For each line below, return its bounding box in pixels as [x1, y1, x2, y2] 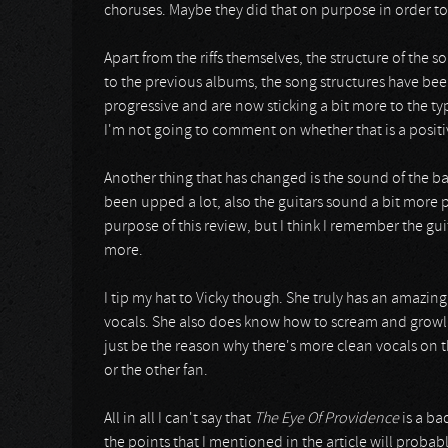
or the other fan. [104, 363, 208, 379]
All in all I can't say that [104, 411, 254, 427]
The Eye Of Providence [254, 411, 399, 427]
